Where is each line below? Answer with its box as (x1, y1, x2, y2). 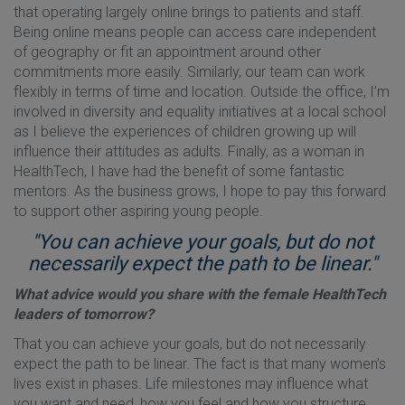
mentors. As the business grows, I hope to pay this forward (14, 182, 386, 200)
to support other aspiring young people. (14, 202, 263, 220)
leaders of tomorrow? (14, 305, 154, 323)
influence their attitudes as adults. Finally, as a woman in (14, 142, 364, 160)
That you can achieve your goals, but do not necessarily (14, 334, 366, 353)
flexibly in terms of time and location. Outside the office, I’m (14, 82, 390, 100)
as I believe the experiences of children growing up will (14, 122, 356, 140)
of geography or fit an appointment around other (14, 42, 321, 61)
